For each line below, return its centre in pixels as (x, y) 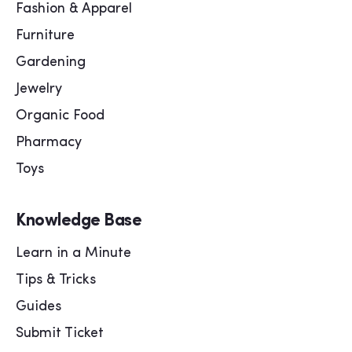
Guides (38, 307)
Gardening (51, 63)
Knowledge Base (79, 222)
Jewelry (39, 90)
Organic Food (60, 116)
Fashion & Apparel (74, 9)
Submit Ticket (60, 334)
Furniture (45, 36)
